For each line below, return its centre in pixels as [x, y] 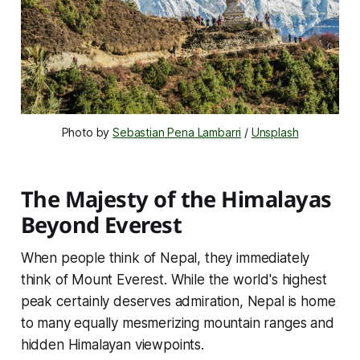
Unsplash [275, 133]
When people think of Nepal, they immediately [165, 258]
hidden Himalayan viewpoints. [112, 345]
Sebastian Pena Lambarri [177, 133]
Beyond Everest [101, 225]
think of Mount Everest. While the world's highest [174, 280]
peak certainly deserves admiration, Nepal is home [178, 302]
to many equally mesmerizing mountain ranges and [177, 323]
